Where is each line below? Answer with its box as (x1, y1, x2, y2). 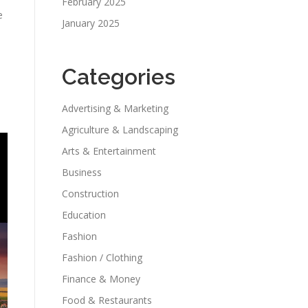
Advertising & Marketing (62, 102, 168, 115)
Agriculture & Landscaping (62, 123, 178, 136)
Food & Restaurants (62, 294, 152, 307)
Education (62, 208, 106, 221)
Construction (62, 187, 119, 200)
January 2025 (62, 16, 120, 30)
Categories (62, 64, 175, 89)
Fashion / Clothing (62, 251, 142, 264)
